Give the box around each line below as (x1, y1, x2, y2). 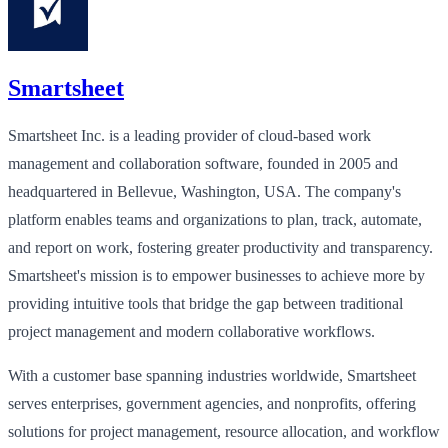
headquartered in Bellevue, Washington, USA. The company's (8, 182, 401, 200)
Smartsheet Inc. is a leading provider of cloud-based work (8, 126, 371, 144)
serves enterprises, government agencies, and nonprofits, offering (8, 394, 416, 412)
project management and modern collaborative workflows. (8, 322, 375, 340)
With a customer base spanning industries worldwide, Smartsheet (8, 366, 416, 384)
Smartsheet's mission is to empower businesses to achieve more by (8, 266, 425, 284)
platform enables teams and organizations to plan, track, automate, (8, 210, 422, 228)
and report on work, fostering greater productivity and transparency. (8, 238, 433, 256)
